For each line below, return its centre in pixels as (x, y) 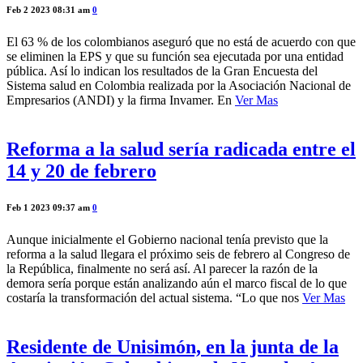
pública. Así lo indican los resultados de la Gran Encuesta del (162, 70)
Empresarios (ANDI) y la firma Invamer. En (121, 100)
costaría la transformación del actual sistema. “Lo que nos (154, 297)
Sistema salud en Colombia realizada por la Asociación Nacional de (179, 85)
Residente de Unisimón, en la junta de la (173, 346)
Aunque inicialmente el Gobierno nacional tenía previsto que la (167, 239)
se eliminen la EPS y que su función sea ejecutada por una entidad (175, 56)
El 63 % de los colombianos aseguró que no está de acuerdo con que (181, 41)
